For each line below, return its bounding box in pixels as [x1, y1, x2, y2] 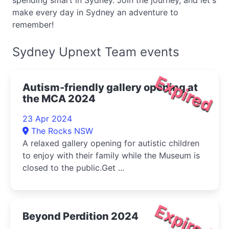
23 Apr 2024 [22, 113, 72, 124]
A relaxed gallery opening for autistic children [22, 138, 199, 148]
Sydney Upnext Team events [12, 44, 179, 59]
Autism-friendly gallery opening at [22, 81, 198, 94]
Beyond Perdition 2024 [22, 210, 139, 222]
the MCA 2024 [22, 93, 96, 105]
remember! [12, 19, 54, 30]
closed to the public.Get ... [22, 163, 124, 173]
